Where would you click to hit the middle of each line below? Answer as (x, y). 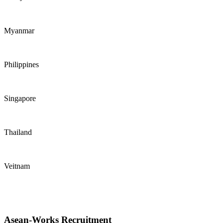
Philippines (21, 64)
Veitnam (17, 166)
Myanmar (19, 30)
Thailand (18, 132)
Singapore (20, 98)
